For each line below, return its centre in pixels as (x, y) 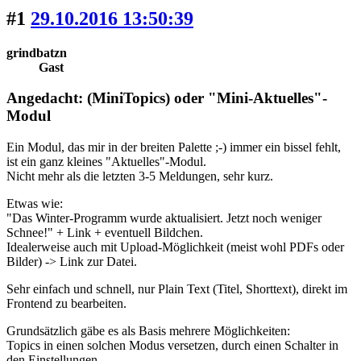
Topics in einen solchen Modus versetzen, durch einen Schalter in (172, 346)
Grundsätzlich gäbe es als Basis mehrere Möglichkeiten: (148, 331)
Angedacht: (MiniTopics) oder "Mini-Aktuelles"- (167, 98)
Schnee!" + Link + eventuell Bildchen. (105, 233)
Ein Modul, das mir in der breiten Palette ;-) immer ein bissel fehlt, (174, 147)
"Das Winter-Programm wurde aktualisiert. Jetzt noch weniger (164, 218)
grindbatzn (37, 52)
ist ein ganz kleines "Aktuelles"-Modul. (106, 162)
